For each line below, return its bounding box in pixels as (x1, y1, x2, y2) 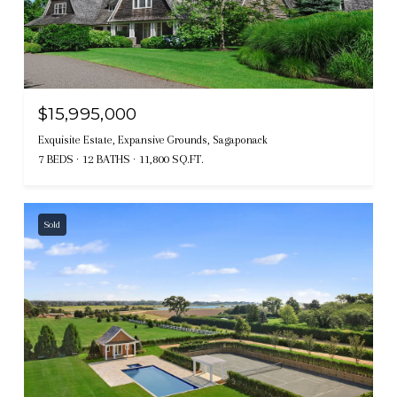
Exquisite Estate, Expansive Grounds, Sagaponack (38, 133, 268, 146)
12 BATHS (82, 152, 130, 166)
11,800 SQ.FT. (139, 152, 204, 166)
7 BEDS (38, 152, 74, 166)
